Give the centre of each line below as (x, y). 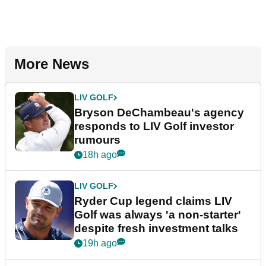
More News (52, 64)
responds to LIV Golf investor (154, 126)
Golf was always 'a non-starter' (158, 215)
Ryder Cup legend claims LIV (153, 201)
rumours (97, 140)
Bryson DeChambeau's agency (159, 113)
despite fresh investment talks (156, 229)
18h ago (100, 155)
